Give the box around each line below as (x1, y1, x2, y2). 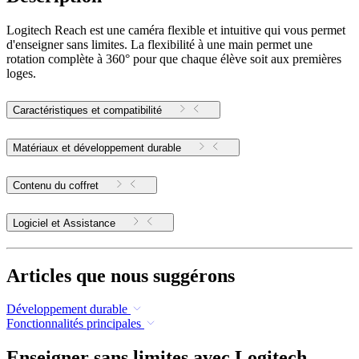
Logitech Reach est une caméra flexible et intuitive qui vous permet (6, 23, 345, 38)
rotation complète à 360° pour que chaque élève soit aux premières (6, 52, 341, 67)
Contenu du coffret (13, 179, 99, 192)
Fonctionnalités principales (6, 317, 141, 331)
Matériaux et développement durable (13, 141, 181, 154)
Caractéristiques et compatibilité (13, 104, 162, 117)
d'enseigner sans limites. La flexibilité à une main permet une (6, 38, 313, 52)
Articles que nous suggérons (6, 264, 235, 286)
